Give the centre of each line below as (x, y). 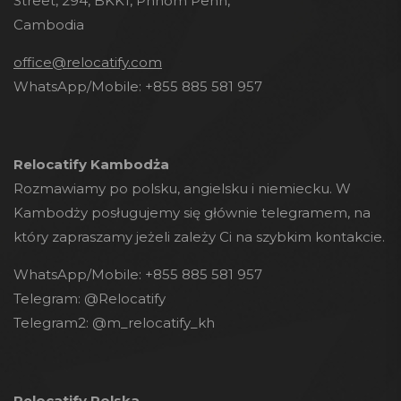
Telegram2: (51, 323)
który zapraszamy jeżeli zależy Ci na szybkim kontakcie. (199, 237)
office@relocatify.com (88, 63)
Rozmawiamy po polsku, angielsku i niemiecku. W (182, 189)
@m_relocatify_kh (154, 323)
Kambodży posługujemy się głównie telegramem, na (192, 213)
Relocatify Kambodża (91, 165)
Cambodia (49, 25)
